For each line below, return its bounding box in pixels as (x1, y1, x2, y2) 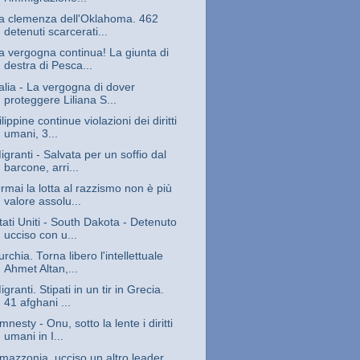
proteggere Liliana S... (3, 93, 117, 106)
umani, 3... (3, 127, 58, 140)
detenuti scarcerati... (3, 26, 108, 39)
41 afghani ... (3, 297, 71, 309)
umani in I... (3, 330, 63, 343)
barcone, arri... (3, 161, 79, 174)
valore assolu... (3, 194, 81, 207)
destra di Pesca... (3, 59, 92, 72)
